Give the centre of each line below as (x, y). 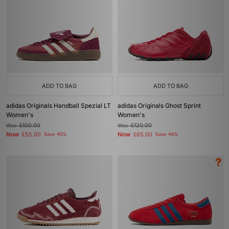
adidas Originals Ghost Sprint (159, 106)
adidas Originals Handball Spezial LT (59, 106)
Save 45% (55, 134)
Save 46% (167, 134)
